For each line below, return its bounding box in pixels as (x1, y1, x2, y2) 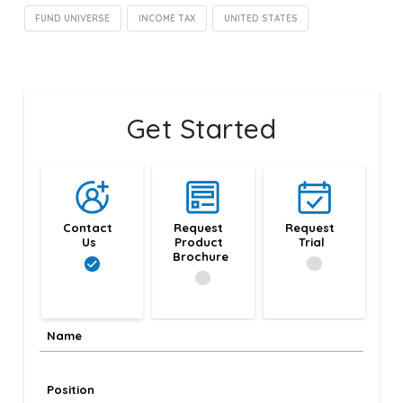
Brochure (172, 249, 228, 264)
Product (174, 235, 223, 250)
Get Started (126, 112, 277, 147)
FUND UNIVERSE (35, 12, 111, 24)
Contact (62, 220, 112, 236)
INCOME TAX (138, 12, 196, 24)
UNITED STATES (223, 12, 298, 24)
